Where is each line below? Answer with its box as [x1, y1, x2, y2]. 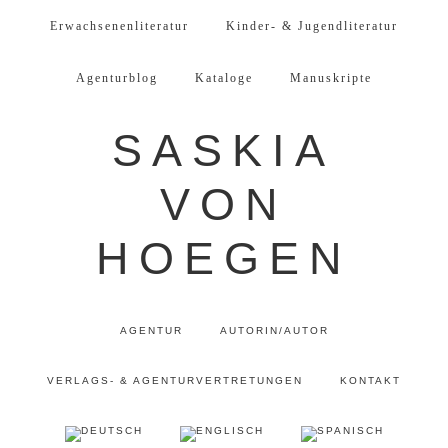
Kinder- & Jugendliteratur [226, 19, 398, 33]
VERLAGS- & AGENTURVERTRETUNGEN [47, 375, 303, 386]
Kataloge [195, 71, 253, 85]
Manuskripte [290, 71, 372, 85]
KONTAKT [340, 375, 401, 386]
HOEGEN [95, 233, 352, 284]
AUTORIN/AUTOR [219, 325, 329, 336]
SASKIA [112, 125, 336, 176]
